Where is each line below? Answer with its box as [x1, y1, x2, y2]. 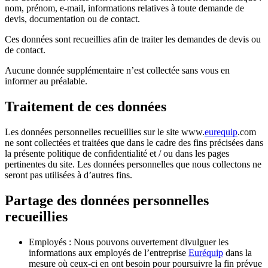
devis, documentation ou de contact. [5, 14, 140, 25]
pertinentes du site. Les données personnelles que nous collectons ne [5, 159, 261, 170]
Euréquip [188, 247, 223, 258]
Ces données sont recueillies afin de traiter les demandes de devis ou [5, 34, 261, 45]
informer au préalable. [5, 76, 87, 87]
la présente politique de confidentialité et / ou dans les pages [5, 148, 229, 159]
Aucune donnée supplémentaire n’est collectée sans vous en [5, 65, 230, 76]
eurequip [205, 127, 237, 138]
